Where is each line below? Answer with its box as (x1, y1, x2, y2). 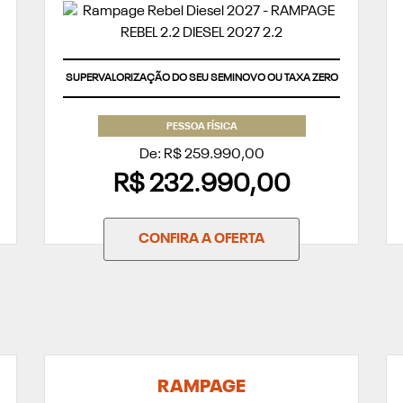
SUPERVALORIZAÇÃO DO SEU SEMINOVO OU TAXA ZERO (65, 73, 338, 84)
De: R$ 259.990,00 (139, 148, 264, 163)
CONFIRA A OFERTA (139, 232, 264, 247)
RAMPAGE (157, 379, 246, 398)
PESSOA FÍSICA (166, 122, 237, 133)
